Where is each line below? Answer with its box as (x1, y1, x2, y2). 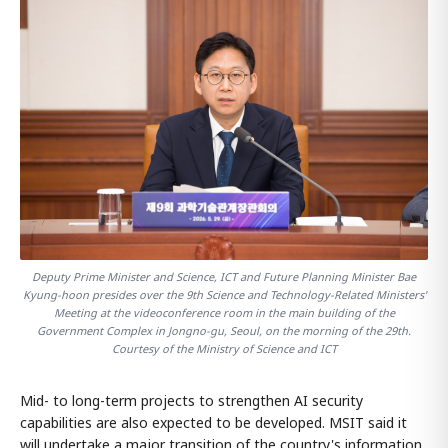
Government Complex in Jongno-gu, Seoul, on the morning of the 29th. (37, 323, 411, 338)
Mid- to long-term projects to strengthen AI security (20, 391, 363, 410)
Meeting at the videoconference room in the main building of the (53, 305, 395, 320)
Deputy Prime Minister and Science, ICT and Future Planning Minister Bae (32, 269, 416, 284)
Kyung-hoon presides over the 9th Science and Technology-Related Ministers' (22, 287, 426, 302)
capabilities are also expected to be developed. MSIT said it (20, 413, 407, 432)
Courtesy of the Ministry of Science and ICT (111, 341, 337, 356)
